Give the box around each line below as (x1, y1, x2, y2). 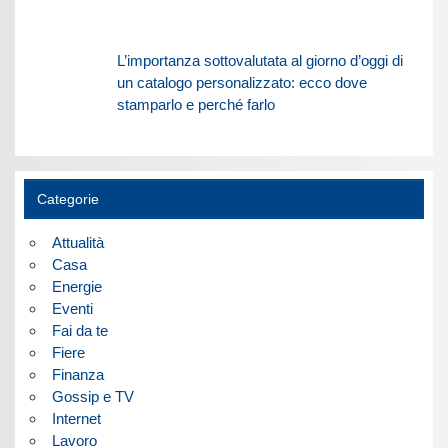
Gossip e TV (51, 388, 134, 406)
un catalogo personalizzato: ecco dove (116, 73, 367, 91)
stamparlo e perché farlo (116, 95, 275, 113)
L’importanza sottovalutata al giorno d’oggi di (116, 51, 403, 69)
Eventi (51, 300, 93, 318)
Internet (51, 410, 101, 428)
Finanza (51, 366, 104, 384)
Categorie (36, 191, 99, 207)
